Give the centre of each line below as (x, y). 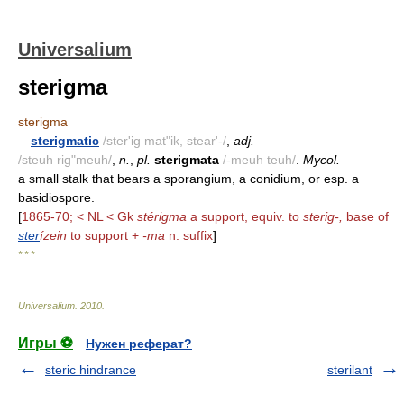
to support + (105, 235)
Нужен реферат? (139, 344)
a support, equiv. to (245, 216)
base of (366, 216)
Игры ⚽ (46, 343)
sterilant (350, 370)
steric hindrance (91, 370)
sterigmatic (65, 141)
